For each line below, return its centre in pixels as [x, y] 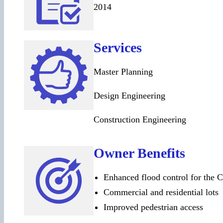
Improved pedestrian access [153, 207]
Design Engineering [129, 95]
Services [118, 47]
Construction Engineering [140, 119]
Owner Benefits [139, 153]
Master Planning [123, 71]
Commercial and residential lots [161, 192]
